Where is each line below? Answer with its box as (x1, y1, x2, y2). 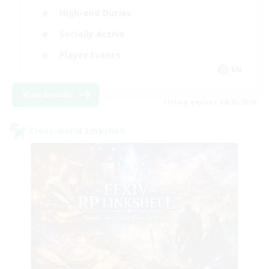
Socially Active (59, 28, 125, 40)
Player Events (59, 49, 121, 61)
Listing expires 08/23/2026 (163, 97, 257, 106)
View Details (23, 89, 73, 100)
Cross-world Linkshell (29, 125, 125, 136)
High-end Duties (59, 7, 132, 19)
